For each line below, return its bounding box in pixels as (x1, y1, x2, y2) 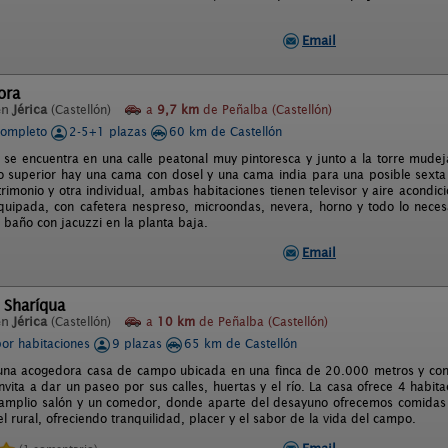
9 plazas (112, 336, 166, 351)
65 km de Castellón (184, 336, 297, 351)
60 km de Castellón (169, 124, 282, 139)
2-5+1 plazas (69, 124, 151, 139)
